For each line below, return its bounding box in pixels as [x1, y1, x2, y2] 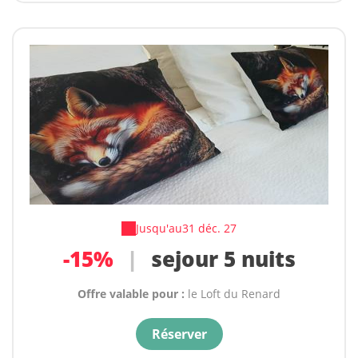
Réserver [151, 325, 207, 344]
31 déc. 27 [182, 221, 237, 237]
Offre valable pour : [78, 286, 188, 302]
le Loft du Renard [188, 286, 280, 302]
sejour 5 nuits [145, 245, 296, 274]
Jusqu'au [136, 221, 182, 237]
